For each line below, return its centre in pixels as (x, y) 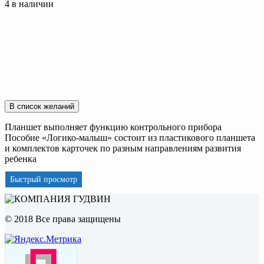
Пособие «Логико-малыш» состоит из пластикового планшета (130, 137)
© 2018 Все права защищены (63, 219)
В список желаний (42, 106)
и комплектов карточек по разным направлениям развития (123, 148)
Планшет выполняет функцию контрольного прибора (113, 127)
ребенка (21, 159)
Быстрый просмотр (44, 179)
